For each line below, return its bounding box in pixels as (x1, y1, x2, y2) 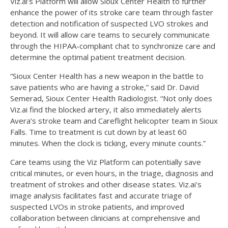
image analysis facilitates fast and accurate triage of (10, 190, 191, 201)
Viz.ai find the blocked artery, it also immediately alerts (10, 104, 202, 115)
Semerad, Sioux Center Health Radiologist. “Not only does (10, 93, 212, 103)
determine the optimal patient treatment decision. (10, 51, 188, 62)
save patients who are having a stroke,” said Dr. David (10, 81, 199, 92)
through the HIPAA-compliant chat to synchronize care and (10, 40, 215, 51)
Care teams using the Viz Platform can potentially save (10, 156, 201, 167)
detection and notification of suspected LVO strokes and (10, 18, 208, 28)
